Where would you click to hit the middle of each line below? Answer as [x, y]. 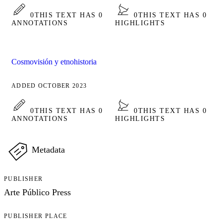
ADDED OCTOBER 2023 [49, 85]
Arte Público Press [37, 192]
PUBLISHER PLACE [36, 216]
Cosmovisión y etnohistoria [54, 61]
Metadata [48, 149]
